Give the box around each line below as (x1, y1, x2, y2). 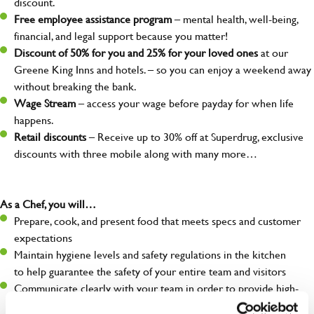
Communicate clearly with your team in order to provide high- (14, 280, 299, 296)
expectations (14, 229, 72, 246)
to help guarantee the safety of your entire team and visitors (14, 263, 286, 280)
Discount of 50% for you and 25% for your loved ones (14, 44, 258, 61)
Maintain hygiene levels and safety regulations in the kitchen (14, 246, 286, 263)
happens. (14, 111, 54, 128)
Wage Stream (14, 95, 76, 111)
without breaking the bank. (14, 78, 137, 95)
